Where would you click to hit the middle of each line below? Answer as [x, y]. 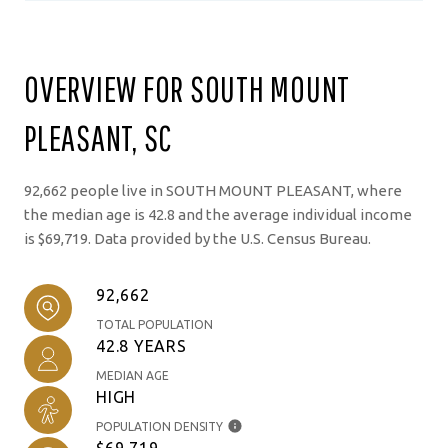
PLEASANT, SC [98, 137]
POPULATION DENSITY [159, 426]
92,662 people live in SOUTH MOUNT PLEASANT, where [213, 190]
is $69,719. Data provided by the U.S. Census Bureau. [197, 238]
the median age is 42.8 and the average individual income [218, 214]
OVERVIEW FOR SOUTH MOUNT [187, 88]
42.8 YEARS [141, 345]
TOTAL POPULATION [154, 324]
